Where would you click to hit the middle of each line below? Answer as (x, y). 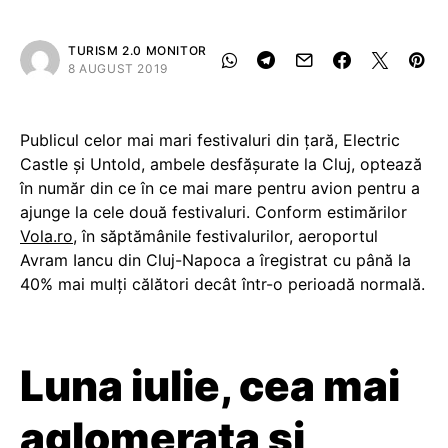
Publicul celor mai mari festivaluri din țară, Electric (210, 140)
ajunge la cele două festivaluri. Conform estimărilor (213, 212)
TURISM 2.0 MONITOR (137, 50)
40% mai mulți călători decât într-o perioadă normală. (222, 284)
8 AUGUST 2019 (118, 68)
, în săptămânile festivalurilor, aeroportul (225, 236)
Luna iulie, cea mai (210, 385)
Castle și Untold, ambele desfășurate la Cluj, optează (221, 164)
